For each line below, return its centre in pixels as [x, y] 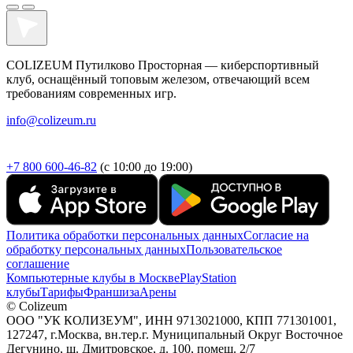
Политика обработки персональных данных [125, 235]
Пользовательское [234, 249]
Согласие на [276, 235]
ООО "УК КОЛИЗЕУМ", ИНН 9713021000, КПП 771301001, [171, 320]
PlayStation [208, 277]
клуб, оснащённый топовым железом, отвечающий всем [158, 79]
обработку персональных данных [96, 249]
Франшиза [111, 292]
